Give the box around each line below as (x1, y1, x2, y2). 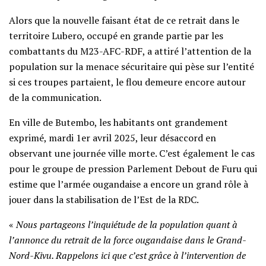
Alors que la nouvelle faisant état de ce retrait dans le (9, 14, 239, 27)
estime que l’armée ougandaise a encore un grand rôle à (9, 178, 248, 191)
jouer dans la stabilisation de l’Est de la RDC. (9, 193, 199, 207)
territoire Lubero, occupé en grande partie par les (9, 29, 223, 43)
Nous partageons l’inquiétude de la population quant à (16, 218, 237, 232)
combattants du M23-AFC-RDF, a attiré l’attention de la (9, 45, 251, 58)
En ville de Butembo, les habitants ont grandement (9, 116, 228, 129)
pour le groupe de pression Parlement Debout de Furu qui (9, 162, 257, 176)
